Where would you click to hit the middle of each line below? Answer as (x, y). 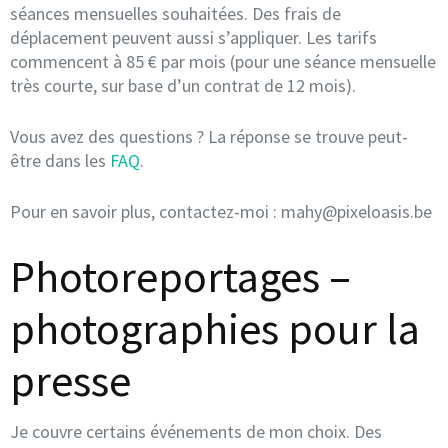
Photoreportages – (180, 276)
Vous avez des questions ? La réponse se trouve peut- (209, 136)
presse (70, 380)
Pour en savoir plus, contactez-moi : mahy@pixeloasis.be (221, 211)
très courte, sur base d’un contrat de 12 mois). (183, 85)
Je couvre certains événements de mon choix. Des (196, 431)
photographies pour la (215, 328)
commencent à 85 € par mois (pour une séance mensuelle (223, 61)
